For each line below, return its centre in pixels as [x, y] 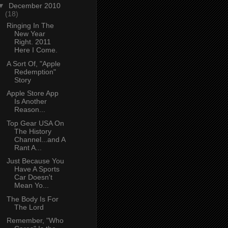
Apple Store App [32, 93]
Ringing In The [30, 26]
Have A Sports [37, 169]
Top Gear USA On [35, 123]
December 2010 [34, 6]
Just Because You [35, 161]
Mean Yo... [31, 186]
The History [33, 131]
